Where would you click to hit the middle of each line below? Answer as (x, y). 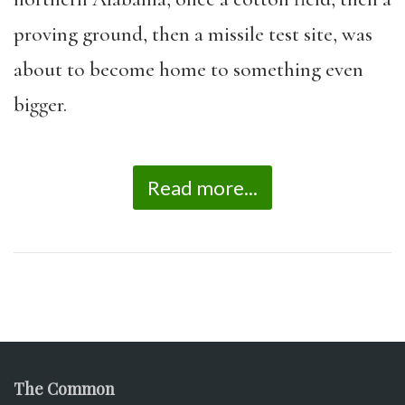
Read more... (202, 188)
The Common (64, 389)
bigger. (40, 104)
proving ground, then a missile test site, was (193, 34)
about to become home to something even (188, 69)
